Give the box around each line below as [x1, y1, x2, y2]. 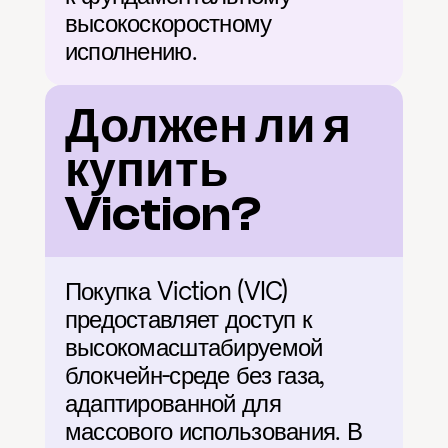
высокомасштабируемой [64, 332, 323, 362]
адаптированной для [64, 388, 281, 418]
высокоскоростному [64, 8, 272, 38]
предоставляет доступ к [64, 304, 312, 334]
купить [64, 143, 229, 198]
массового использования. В [64, 416, 363, 446]
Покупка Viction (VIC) [64, 276, 288, 306]
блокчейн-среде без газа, [64, 360, 325, 390]
